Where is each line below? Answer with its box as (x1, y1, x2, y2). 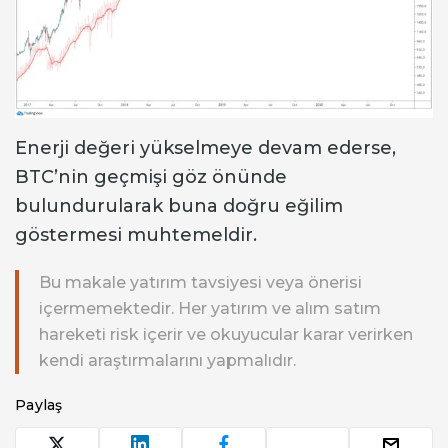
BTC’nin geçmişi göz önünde (15, 165, 287, 188)
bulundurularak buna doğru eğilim (15, 194, 343, 217)
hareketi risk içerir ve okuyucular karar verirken (39, 324, 413, 344)
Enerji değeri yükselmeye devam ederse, (15, 136, 396, 159)
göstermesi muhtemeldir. (15, 223, 257, 246)
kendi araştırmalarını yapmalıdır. (39, 350, 296, 370)
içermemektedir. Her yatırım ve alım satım (39, 298, 381, 318)
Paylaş (15, 395, 63, 414)
